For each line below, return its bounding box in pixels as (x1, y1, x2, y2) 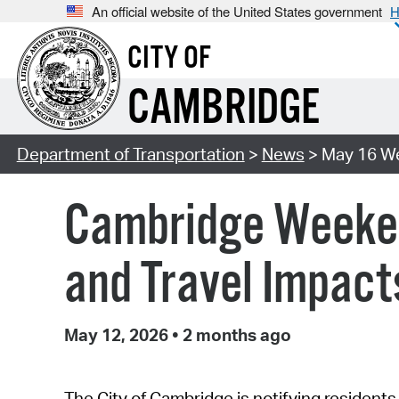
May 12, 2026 (64, 324, 172, 346)
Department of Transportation (16, 143, 245, 166)
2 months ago (179, 324, 291, 346)
